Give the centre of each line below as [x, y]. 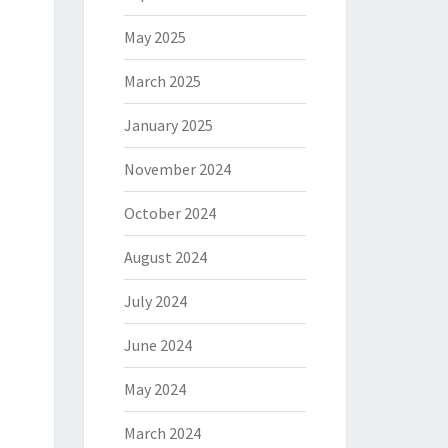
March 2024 [162, 433]
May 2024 [154, 389]
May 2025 [154, 37]
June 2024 [157, 345]
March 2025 [162, 81]
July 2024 [155, 301]
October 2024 [169, 213]
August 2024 [165, 257]
